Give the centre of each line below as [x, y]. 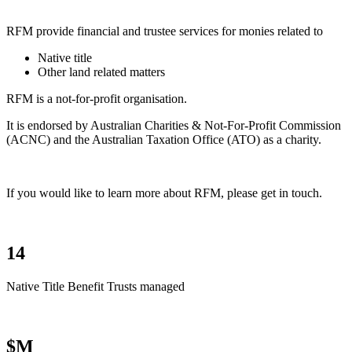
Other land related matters [101, 71]
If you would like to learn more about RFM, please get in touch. [164, 192]
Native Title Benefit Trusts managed [95, 286]
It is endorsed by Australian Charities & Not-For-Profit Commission [174, 125]
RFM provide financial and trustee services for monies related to [165, 31]
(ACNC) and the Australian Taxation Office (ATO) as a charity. [164, 139]
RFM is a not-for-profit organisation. [97, 98]
